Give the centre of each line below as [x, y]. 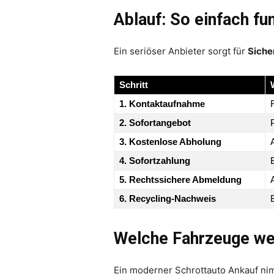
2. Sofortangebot [155, 122]
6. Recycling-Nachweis [168, 198]
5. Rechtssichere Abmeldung [180, 179]
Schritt [134, 84]
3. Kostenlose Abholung [170, 141]
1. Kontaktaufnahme [162, 103]
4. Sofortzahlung [155, 160]
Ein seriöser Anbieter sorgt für [181, 51]
